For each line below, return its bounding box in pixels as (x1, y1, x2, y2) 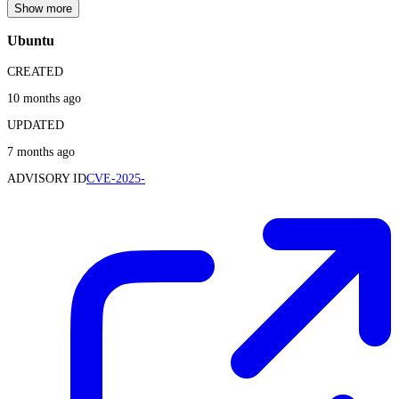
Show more (14, 2, 72, 16)
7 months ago (7, 144, 75, 159)
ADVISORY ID (7, 171, 86, 185)
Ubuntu (7, 32, 54, 50)
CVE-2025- (86, 171, 145, 185)
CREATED (7, 64, 63, 78)
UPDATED (7, 118, 64, 132)
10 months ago (7, 91, 81, 105)
